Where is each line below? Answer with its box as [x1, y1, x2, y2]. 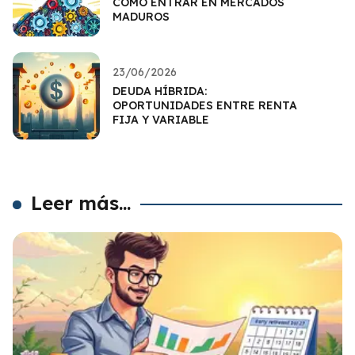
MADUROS [113, 9, 170, 24]
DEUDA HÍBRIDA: [113, 83, 207, 98]
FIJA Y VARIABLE [113, 112, 209, 127]
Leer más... [31, 190, 132, 215]
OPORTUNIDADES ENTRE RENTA [113, 97, 297, 113]
